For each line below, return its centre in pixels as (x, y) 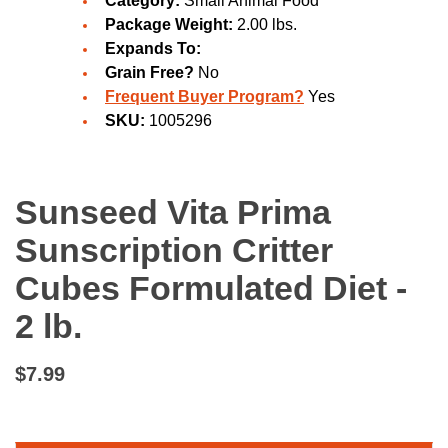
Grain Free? (149, 72)
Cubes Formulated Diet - (211, 288)
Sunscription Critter (174, 250)
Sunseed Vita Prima (173, 212)
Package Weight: (169, 24)
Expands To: (153, 48)
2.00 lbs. (265, 24)
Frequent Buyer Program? (204, 96)
